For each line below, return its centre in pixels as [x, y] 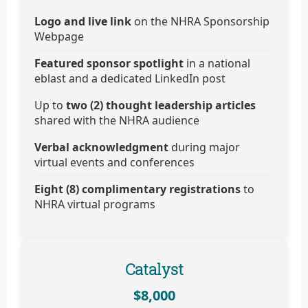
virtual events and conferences [114, 163]
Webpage [59, 37]
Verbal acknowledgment [103, 147]
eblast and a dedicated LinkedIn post [130, 79]
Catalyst [154, 269]
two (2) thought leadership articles [161, 106]
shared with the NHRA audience [117, 121]
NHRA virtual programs [95, 205]
